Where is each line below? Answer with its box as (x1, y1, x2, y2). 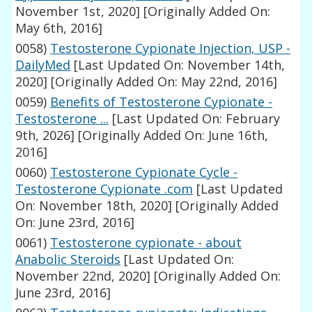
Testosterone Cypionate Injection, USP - (50, 40, 291, 57)
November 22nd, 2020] (15, 267, 151, 285)
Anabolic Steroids (15, 251, 121, 268)
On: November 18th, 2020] (15, 197, 173, 214)
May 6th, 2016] (15, 19, 103, 37)
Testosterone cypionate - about (50, 234, 242, 251)
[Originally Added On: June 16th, (75, 127, 269, 144)
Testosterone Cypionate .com (15, 180, 194, 198)
